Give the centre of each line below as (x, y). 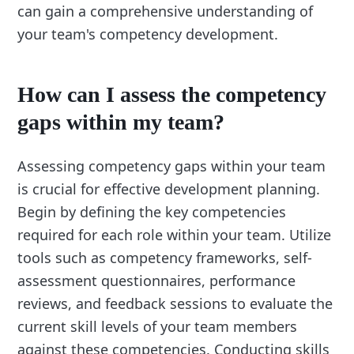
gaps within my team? (121, 122)
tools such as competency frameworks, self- (165, 258)
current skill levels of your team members (158, 327)
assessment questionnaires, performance (157, 281)
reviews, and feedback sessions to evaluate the (175, 304)
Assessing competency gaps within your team (172, 166)
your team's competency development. (148, 34)
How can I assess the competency (172, 95)
